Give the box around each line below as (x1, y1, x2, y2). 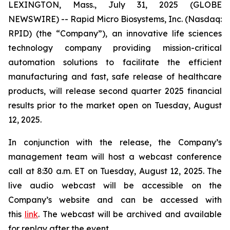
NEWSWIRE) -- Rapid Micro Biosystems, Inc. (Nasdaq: (8, 14, 222, 24)
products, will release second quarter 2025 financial (8, 86, 222, 96)
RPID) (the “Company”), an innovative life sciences (8, 28, 222, 39)
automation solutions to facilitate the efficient (8, 57, 222, 67)
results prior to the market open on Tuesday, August (8, 100, 222, 110)
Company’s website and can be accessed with (8, 195, 222, 205)
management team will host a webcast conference (8, 151, 222, 162)
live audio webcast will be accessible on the (8, 180, 222, 190)
